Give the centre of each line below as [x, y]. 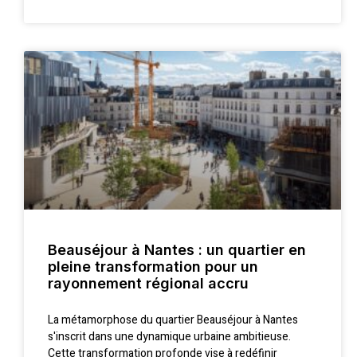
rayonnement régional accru [148, 284]
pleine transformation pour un [153, 267]
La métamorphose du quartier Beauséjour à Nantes [173, 320]
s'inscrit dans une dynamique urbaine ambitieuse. [169, 337]
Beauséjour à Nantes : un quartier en [177, 250]
